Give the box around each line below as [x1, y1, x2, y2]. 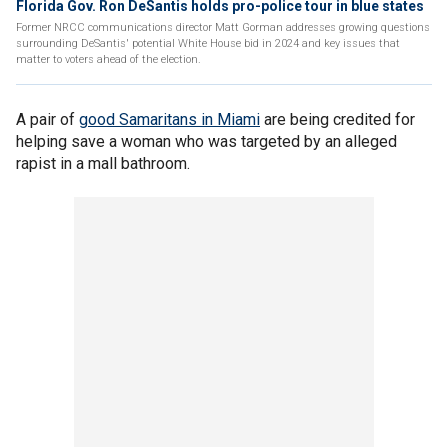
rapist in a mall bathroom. [16, 154, 194, 173]
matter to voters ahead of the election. [16, 53, 201, 66]
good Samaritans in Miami [79, 110, 260, 129]
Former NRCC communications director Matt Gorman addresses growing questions [16, 21, 430, 34]
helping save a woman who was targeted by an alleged [16, 132, 397, 151]
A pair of [16, 110, 79, 129]
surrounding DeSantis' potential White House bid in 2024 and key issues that [16, 37, 400, 50]
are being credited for [260, 110, 415, 129]
